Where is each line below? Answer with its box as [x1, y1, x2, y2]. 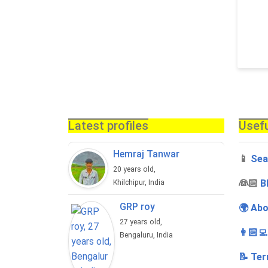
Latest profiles [68, 118, 148, 133]
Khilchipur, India [113, 178, 165, 187]
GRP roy [120, 201, 156, 213]
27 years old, [120, 218, 165, 227]
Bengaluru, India [120, 231, 173, 240]
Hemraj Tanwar [113, 148, 179, 160]
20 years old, [113, 165, 157, 174]
